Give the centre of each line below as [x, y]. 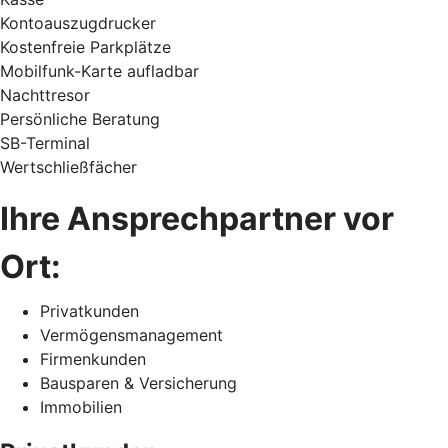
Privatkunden [89, 310]
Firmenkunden [93, 358]
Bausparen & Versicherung [138, 382]
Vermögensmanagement [131, 334]
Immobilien [81, 406]
